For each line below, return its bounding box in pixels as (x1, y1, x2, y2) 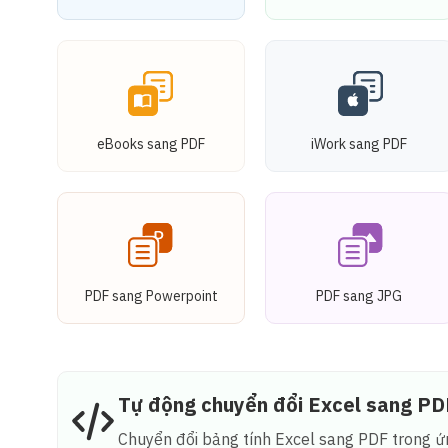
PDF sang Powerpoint (84, 286, 218, 305)
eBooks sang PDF (97, 134, 206, 153)
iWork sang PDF (311, 134, 408, 153)
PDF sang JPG (316, 286, 403, 305)
